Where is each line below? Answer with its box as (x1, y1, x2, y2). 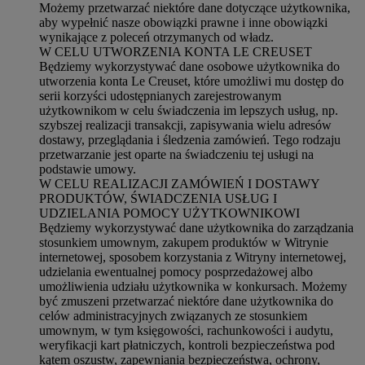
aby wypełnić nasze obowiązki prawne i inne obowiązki (39, 15, 328, 29)
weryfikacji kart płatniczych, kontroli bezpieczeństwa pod (39, 337, 335, 352)
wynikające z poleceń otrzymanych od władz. (39, 29, 274, 44)
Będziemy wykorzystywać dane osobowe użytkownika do (39, 59, 340, 73)
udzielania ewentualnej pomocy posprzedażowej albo (39, 264, 313, 279)
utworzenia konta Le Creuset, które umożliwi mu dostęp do (39, 73, 344, 88)
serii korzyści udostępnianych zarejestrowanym (39, 88, 281, 103)
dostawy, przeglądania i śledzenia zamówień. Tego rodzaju (39, 132, 341, 147)
